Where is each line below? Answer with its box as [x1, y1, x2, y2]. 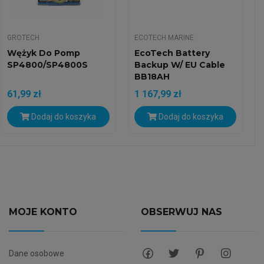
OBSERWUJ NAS [140, 206, 222, 218]
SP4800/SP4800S [7, 60, 88, 71]
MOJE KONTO [8, 206, 77, 218]
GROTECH [7, 34, 40, 42]
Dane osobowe [8, 249, 64, 259]
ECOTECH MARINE [134, 34, 194, 42]
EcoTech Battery [134, 48, 210, 59]
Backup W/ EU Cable [134, 60, 225, 71]
